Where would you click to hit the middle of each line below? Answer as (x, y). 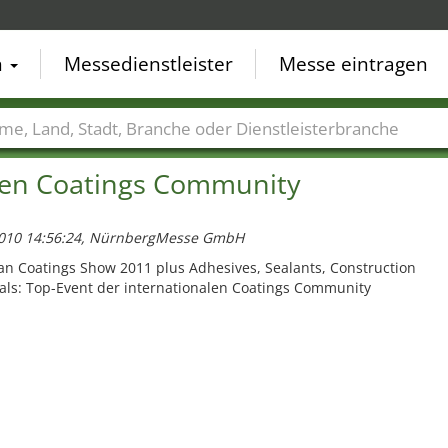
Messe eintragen (353, 64)
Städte (74, 158)
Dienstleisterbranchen (297, 158)
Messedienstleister (148, 64)
